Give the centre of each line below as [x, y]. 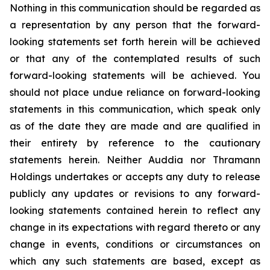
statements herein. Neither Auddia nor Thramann [135, 160]
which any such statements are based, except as [135, 261]
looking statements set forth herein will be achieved [135, 42]
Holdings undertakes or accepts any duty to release [135, 177]
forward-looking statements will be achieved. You [135, 75]
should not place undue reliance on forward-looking [135, 92]
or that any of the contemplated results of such [135, 58]
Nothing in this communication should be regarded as [135, 8]
